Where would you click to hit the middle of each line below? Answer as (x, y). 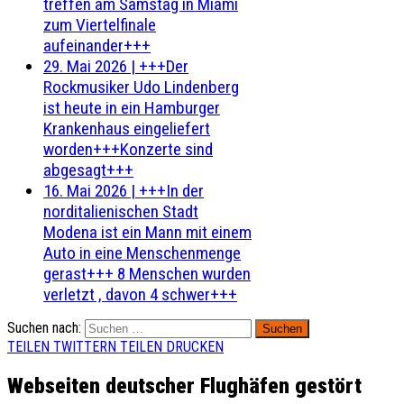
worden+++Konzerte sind (128, 149)
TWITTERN (85, 347)
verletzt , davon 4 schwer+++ (140, 294)
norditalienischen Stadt (121, 211)
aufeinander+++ (97, 46)
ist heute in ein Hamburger (132, 108)
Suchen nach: (44, 328)
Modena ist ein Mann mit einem (147, 232)
